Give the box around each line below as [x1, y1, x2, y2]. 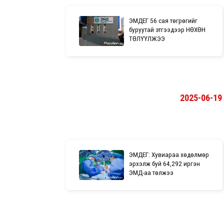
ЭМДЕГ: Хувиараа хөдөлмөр [129, 150, 209, 158]
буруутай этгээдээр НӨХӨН [129, 25, 206, 33]
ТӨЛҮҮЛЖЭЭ [129, 34, 165, 42]
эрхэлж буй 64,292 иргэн [129, 159, 200, 167]
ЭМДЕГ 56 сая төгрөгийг [129, 16, 198, 24]
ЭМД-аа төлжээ [129, 168, 174, 176]
